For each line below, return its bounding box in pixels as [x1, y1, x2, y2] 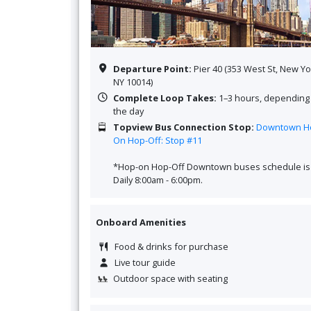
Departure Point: [113, 62, 194, 75]
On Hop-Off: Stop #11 [113, 133, 205, 146]
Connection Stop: [171, 120, 257, 133]
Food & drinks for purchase [115, 239, 229, 253]
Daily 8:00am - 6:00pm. [113, 173, 203, 186]
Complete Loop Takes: [113, 91, 219, 104]
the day [113, 104, 144, 117]
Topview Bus [113, 120, 172, 133]
